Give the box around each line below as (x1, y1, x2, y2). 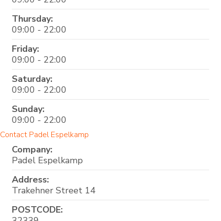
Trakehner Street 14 (12, 184, 96, 196)
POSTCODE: (12, 203, 63, 216)
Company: (12, 143, 52, 155)
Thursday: (12, 12, 53, 25)
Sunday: (12, 103, 44, 115)
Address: (12, 173, 49, 185)
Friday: (12, 42, 39, 55)
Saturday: (12, 73, 52, 85)
